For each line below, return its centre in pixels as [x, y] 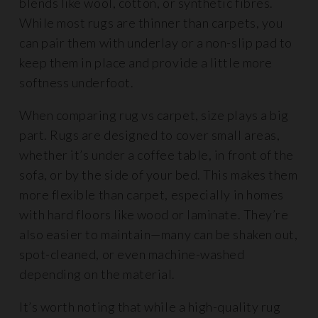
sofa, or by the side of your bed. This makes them [159, 175]
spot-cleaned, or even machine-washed [132, 254]
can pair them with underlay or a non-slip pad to [156, 43]
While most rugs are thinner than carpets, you [151, 23]
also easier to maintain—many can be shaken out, [159, 234]
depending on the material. [98, 274]
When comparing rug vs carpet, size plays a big [154, 115]
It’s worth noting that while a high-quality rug [150, 307]
